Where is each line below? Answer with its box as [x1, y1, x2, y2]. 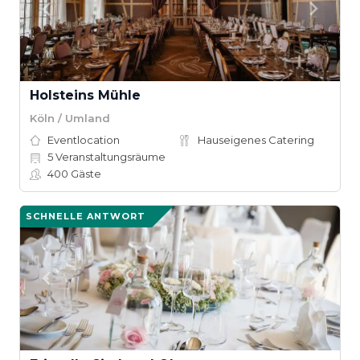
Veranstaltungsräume [53, 150, 166, 163]
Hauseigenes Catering [198, 133, 314, 146]
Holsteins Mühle [30, 88, 141, 103]
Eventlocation [47, 133, 120, 146]
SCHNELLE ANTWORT [26, 211, 145, 222]
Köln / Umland [30, 111, 110, 125]
